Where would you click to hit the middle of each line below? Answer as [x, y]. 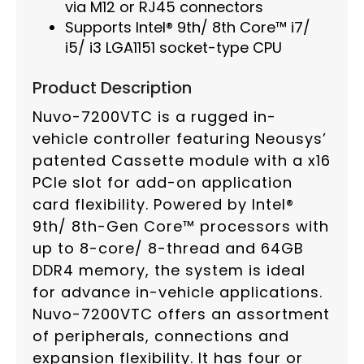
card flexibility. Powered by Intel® [163, 205]
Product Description [112, 88]
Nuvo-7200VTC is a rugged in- [154, 117]
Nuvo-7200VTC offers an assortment [181, 314]
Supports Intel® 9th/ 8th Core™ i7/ [188, 28]
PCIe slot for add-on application [162, 183]
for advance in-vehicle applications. [178, 292]
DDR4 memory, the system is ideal [169, 271]
